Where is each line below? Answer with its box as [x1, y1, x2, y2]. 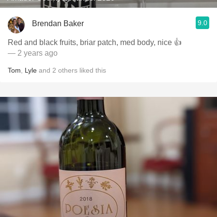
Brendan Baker [32, 19, 84, 28]
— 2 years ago [8, 49, 58, 57]
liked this [77, 66, 106, 74]
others [58, 66, 77, 74]
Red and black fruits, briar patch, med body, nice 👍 [8, 38, 182, 46]
